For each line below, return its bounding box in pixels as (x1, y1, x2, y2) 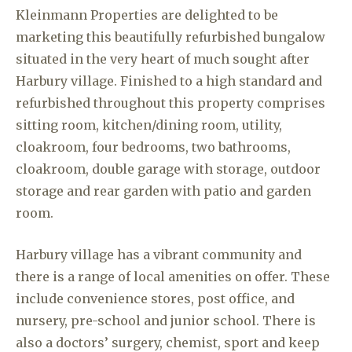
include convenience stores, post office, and (16, 291, 295, 306)
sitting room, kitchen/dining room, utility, (16, 117, 282, 133)
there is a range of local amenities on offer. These (16, 269, 330, 284)
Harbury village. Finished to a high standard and (16, 73, 322, 89)
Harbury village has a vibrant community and (16, 247, 302, 262)
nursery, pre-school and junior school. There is (16, 313, 316, 328)
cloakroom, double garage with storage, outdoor (16, 161, 321, 177)
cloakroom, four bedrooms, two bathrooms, (16, 139, 291, 155)
